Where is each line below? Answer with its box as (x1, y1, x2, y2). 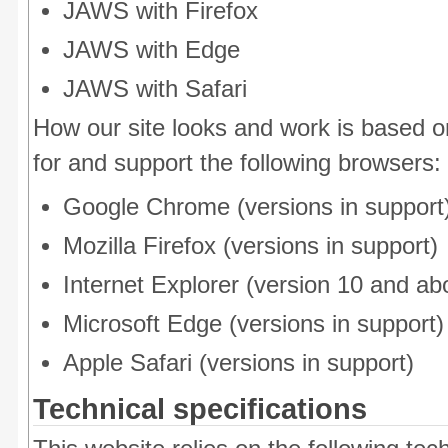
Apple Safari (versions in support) (63, 350, 414, 376)
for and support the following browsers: (33, 150, 441, 176)
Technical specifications (33, 393, 367, 425)
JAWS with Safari (63, 76, 247, 102)
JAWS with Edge (63, 37, 240, 63)
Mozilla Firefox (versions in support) (63, 233, 438, 259)
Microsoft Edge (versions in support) (63, 311, 444, 337)
